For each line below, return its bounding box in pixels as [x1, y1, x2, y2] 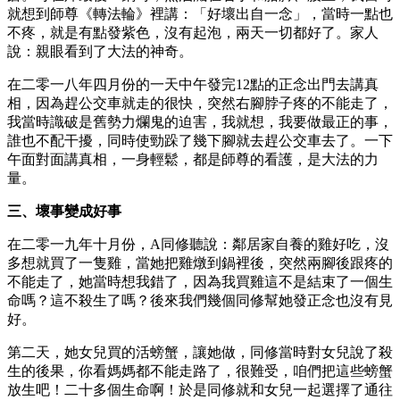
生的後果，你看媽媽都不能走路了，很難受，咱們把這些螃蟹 [7, 362, 393, 379]
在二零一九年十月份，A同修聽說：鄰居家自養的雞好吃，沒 [7, 236, 389, 252]
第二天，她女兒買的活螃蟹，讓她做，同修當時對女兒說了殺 [7, 344, 393, 360]
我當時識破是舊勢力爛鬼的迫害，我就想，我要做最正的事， [7, 113, 393, 129]
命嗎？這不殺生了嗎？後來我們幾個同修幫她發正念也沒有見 [7, 292, 393, 308]
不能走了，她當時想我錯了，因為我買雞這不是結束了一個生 [7, 273, 393, 289]
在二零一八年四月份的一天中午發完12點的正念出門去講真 [7, 76, 379, 92]
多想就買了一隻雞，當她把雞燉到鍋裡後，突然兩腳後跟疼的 [7, 254, 393, 271]
